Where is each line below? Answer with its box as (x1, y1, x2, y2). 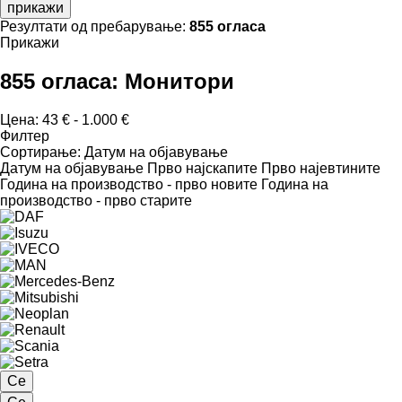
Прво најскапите (147, 160, 258, 176)
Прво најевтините (261, 160, 380, 176)
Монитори (125, 68, 234, 93)
